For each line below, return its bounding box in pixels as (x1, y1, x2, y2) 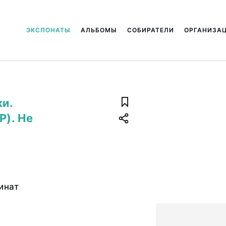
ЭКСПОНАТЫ (26, 26, 71, 34)
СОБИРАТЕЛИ (127, 26, 174, 34)
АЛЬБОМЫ (80, 26, 117, 34)
